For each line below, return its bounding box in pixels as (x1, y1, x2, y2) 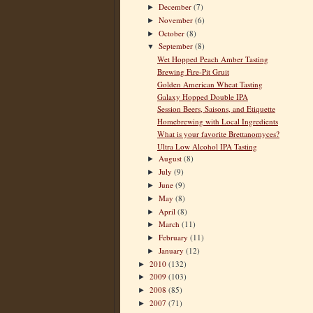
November (159, 14, 196, 25)
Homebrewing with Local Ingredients (156, 116, 278, 127)
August (159, 153, 184, 164)
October (159, 27, 187, 38)
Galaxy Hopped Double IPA (156, 91, 248, 102)
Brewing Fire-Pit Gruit (156, 66, 229, 77)
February (159, 232, 191, 243)
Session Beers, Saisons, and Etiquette (156, 103, 275, 115)
